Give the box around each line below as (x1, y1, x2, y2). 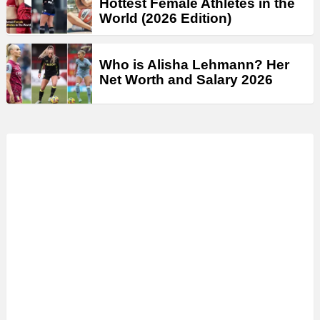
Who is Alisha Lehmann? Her (99, 57, 289, 73)
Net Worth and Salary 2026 (99, 72, 273, 88)
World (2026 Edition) (99, 10, 231, 26)
